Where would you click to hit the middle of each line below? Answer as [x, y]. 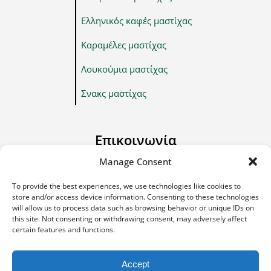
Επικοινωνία [135, 139]
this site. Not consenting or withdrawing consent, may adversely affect [129, 219]
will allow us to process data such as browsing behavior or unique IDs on [133, 208]
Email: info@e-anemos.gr [79, 203]
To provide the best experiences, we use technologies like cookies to [126, 186]
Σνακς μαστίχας [113, 93]
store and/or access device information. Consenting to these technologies [135, 197]
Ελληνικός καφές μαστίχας [136, 20]
